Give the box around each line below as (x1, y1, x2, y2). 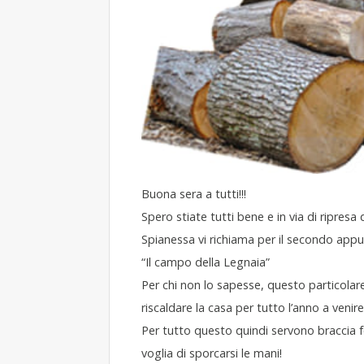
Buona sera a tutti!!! (141, 186, 246, 202)
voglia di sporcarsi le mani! (141, 345, 282, 362)
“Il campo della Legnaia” (141, 254, 270, 271)
